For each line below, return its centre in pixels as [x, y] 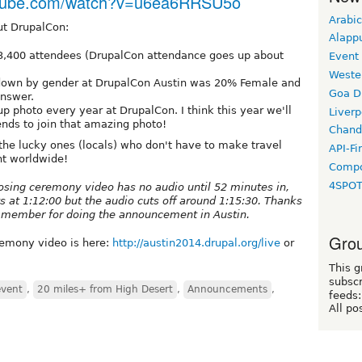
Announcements [227, 290]
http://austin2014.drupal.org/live [196, 243]
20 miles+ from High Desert [105, 290]
